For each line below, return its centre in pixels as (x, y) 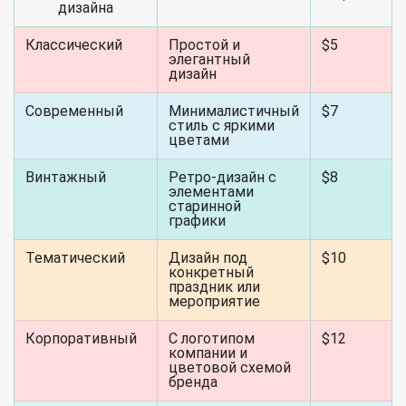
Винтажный (66, 177)
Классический (74, 45)
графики (197, 221)
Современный (74, 111)
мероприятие (214, 301)
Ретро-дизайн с (222, 177)
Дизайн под (208, 258)
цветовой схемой (230, 367)
